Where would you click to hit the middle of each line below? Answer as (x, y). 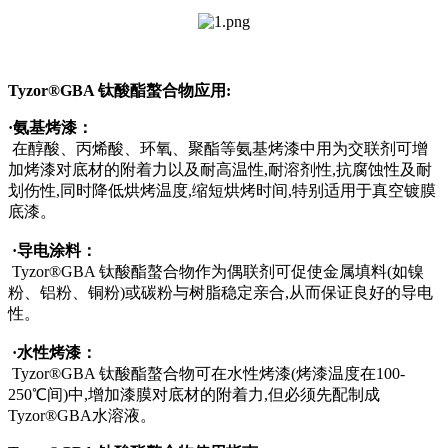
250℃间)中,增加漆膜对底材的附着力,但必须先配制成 (194, 394)
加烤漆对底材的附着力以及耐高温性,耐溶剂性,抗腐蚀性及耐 (220, 169)
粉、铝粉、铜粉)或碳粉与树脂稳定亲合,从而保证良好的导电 (220, 292)
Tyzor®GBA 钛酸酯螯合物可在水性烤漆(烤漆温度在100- (206, 373)
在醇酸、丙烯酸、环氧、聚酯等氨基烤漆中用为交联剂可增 (218, 148)
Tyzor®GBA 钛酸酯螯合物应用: (119, 90)
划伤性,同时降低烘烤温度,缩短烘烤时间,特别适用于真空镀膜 (222, 190)
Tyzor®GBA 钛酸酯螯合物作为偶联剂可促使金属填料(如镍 (216, 271)
